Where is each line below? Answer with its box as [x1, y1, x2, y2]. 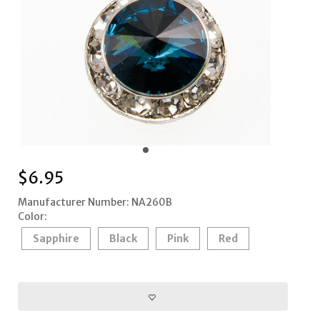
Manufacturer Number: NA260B [17, 196, 172, 209]
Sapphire [32, 232, 79, 246]
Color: [17, 210, 47, 224]
